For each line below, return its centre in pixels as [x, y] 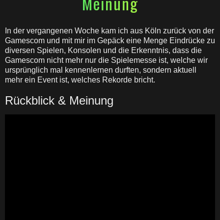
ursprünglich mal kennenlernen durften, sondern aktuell [101, 70]
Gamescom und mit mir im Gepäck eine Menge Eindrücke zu [110, 41]
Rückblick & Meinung [59, 100]
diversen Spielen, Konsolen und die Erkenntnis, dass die [103, 50]
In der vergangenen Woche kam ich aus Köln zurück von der [110, 31]
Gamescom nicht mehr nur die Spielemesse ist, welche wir [106, 60]
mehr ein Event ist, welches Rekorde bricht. [80, 80]
